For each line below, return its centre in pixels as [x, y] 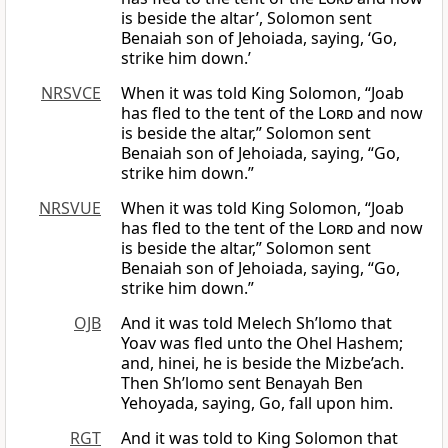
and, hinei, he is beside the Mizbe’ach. [262, 363]
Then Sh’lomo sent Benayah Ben [242, 383]
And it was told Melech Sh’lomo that [256, 323]
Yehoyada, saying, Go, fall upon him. [257, 403]
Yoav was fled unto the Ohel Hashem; [262, 343]
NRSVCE [71, 93]
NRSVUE [70, 208]
